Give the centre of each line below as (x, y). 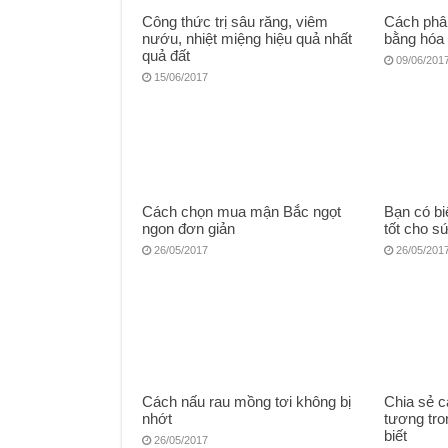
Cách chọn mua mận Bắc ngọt (241, 212)
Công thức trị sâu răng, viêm (235, 22)
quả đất (166, 56)
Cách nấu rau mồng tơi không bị (246, 402)
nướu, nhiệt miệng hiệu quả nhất (247, 39)
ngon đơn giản (188, 229)
